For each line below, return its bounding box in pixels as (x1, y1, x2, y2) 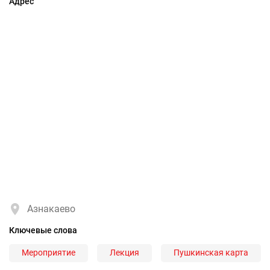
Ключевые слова (9, 225, 77, 235)
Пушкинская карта (174, 248, 248, 258)
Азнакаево (27, 202, 75, 215)
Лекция (110, 248, 139, 258)
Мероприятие (22, 248, 75, 258)
